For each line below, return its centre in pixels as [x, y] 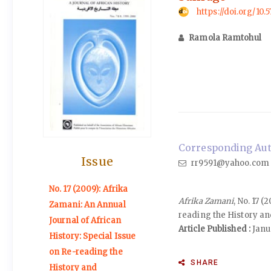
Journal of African [85, 220]
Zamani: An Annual [87, 204]
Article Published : [214, 229]
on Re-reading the [86, 252]
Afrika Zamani [206, 201]
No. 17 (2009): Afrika [89, 189]
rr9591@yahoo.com [229, 163]
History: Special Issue [93, 236]
